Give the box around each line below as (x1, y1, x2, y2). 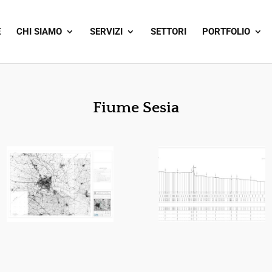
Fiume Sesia (92, 99, 179, 117)
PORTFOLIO (202, 26, 250, 37)
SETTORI (151, 26, 186, 37)
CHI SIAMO (16, 26, 62, 37)
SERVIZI (90, 26, 123, 37)
